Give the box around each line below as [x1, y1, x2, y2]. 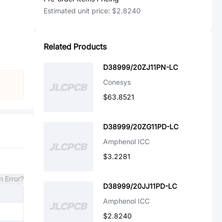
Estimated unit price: [44, 6, 112, 15]
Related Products [44, 42, 107, 52]
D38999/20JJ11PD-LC [103, 182, 177, 190]
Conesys [103, 78, 131, 86]
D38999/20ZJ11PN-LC [103, 63, 178, 71]
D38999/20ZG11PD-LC [103, 122, 178, 131]
